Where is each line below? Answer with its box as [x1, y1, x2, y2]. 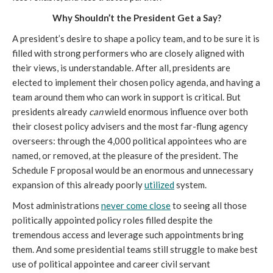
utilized [144, 179, 174, 190]
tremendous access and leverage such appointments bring [12, 229, 244, 240]
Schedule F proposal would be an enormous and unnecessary [12, 165, 253, 175]
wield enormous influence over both [103, 106, 248, 117]
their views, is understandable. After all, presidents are [12, 62, 230, 73]
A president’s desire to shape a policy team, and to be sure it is [12, 33, 260, 44]
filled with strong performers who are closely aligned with [12, 48, 244, 58]
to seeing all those [171, 200, 247, 211]
